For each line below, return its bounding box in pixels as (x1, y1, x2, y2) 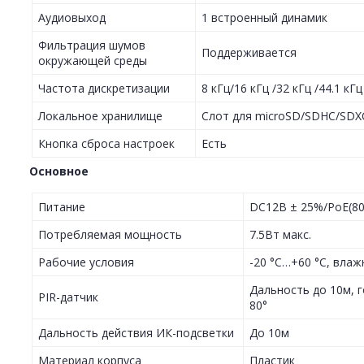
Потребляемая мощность (38, 227, 182, 243)
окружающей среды (38, 53, 147, 69)
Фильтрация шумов (38, 37, 145, 54)
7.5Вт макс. (249, 227, 311, 243)
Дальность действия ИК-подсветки (38, 325, 234, 341)
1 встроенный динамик (201, 10, 327, 26)
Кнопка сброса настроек (38, 136, 175, 152)
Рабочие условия (38, 254, 134, 271)
